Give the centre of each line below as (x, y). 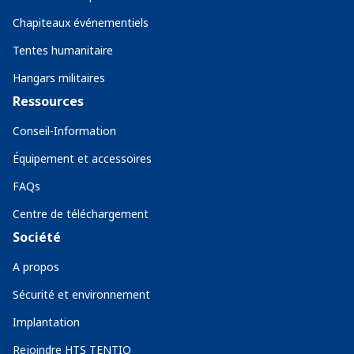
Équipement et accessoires (82, 158)
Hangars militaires (59, 78)
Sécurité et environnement (81, 294)
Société (37, 237)
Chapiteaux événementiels (81, 23)
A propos (36, 267)
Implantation (46, 322)
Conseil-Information (64, 131)
